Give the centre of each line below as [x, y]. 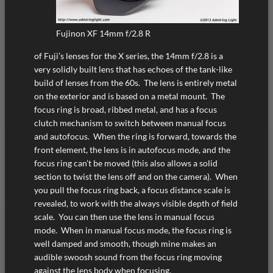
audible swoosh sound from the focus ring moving [128, 257]
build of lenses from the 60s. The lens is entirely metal [136, 82]
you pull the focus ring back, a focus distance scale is [132, 190]
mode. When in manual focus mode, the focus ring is [133, 230]
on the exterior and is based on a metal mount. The [129, 96]
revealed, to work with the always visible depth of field [136, 203]
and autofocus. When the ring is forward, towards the [135, 136]
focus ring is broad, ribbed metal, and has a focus [126, 109]
